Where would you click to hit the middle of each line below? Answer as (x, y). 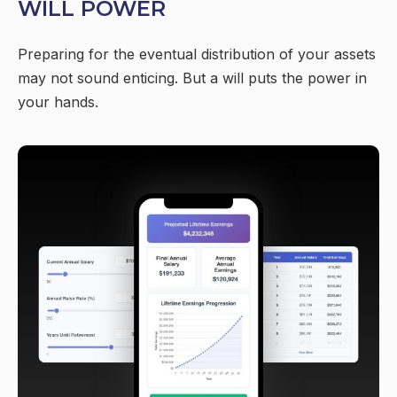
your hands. (58, 101)
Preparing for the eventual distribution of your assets (197, 54)
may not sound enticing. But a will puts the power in (192, 78)
